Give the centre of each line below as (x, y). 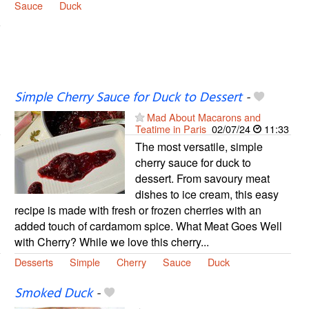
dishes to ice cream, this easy (207, 194)
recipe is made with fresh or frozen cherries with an (138, 210)
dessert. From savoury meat (202, 178)
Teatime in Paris (170, 128)
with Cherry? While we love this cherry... (111, 241)
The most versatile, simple (199, 146)
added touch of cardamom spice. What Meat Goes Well (148, 226)
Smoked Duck (53, 294)
